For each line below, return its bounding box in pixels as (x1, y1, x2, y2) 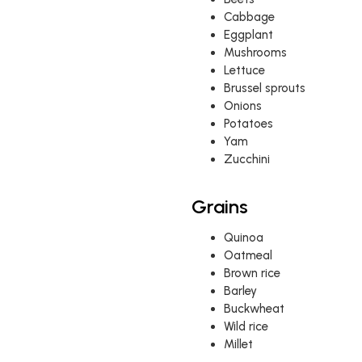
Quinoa (223, 230, 263, 245)
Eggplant (223, 27, 273, 42)
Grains (191, 195, 248, 218)
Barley (223, 284, 257, 298)
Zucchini (223, 152, 270, 166)
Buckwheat (223, 301, 284, 316)
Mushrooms (223, 45, 287, 60)
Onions (223, 99, 262, 113)
